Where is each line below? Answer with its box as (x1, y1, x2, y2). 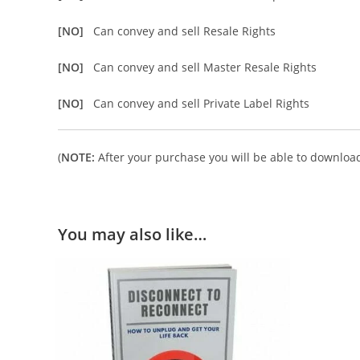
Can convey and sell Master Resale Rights (93, 59, 317, 75)
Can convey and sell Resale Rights (93, 23, 276, 39)
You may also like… (58, 223, 207, 245)
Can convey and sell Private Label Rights (93, 96, 309, 111)
